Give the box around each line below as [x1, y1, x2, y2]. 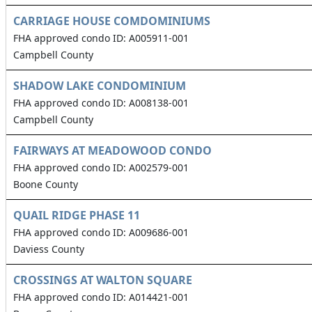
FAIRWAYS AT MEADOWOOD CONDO [13, 143, 212, 159]
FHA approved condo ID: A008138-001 [13, 96, 189, 110]
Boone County [13, 178, 78, 192]
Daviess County [13, 242, 84, 256]
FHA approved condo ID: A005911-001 [13, 31, 189, 45]
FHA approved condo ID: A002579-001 [13, 161, 189, 175]
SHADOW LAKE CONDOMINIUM [13, 78, 186, 94]
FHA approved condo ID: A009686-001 [13, 226, 189, 240]
